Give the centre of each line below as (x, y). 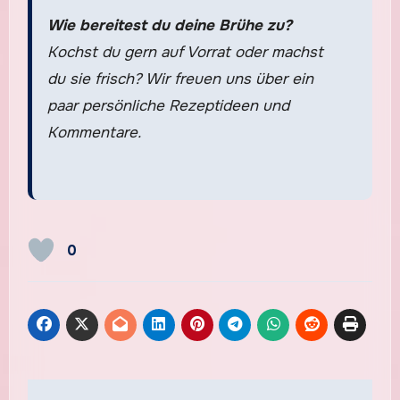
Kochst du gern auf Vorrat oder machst (185, 53)
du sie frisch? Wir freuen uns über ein (180, 79)
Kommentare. (94, 133)
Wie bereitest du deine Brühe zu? (169, 26)
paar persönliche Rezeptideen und (168, 106)
